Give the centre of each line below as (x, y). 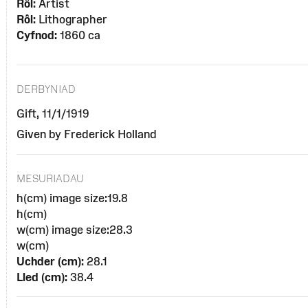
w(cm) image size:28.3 (75, 229)
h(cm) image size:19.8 (73, 198)
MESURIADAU (51, 178)
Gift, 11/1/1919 (53, 113)
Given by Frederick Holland (87, 134)
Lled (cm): (42, 277)
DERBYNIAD (46, 89)
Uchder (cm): (51, 261)
